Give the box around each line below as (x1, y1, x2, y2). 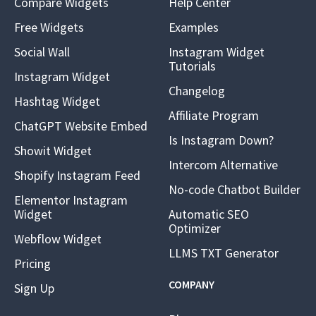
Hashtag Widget (14, 93, 100, 109)
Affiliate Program (169, 107, 259, 123)
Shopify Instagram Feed (14, 167, 140, 183)
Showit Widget (14, 142, 92, 159)
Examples (169, 19, 219, 35)
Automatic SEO (169, 206, 249, 222)
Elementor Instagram (14, 192, 128, 208)
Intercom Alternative (169, 157, 278, 173)
